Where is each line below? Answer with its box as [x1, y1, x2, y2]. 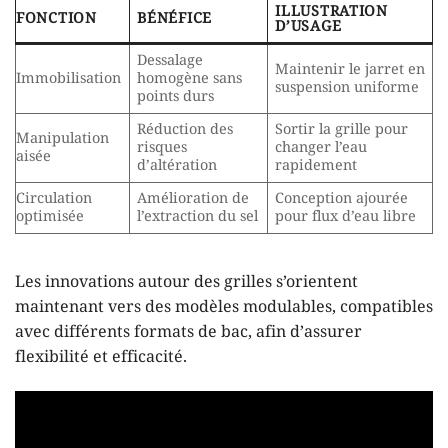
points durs [137, 87, 215, 106]
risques [137, 138, 188, 157]
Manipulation [16, 129, 109, 148]
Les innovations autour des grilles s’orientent [15, 272, 358, 294]
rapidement [275, 156, 358, 175]
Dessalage [137, 51, 204, 70]
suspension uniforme [275, 78, 420, 97]
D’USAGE [275, 17, 342, 36]
